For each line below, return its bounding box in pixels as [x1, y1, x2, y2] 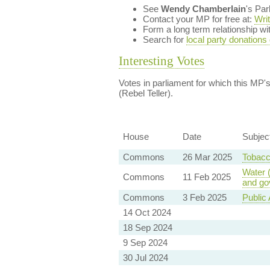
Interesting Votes [118, 54, 204, 68]
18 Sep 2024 [122, 222, 172, 233]
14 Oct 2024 [122, 207, 171, 218]
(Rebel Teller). [118, 88, 173, 98]
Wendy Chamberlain [160, 4, 246, 14]
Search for [142, 34, 186, 45]
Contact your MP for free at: [142, 14, 254, 24]
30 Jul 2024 [122, 253, 168, 263]
